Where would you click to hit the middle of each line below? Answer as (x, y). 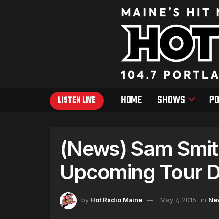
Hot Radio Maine (116, 200)
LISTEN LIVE (77, 101)
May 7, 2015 (178, 200)
